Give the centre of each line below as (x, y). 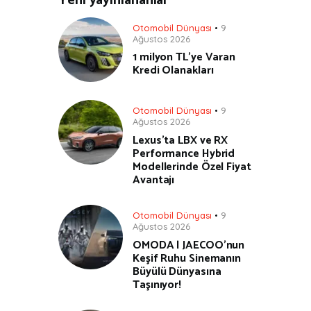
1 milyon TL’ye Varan (184, 58)
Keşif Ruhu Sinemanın (187, 258)
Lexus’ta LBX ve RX (180, 140)
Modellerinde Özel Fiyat (192, 167)
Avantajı (154, 180)
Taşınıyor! (157, 285)
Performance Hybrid (184, 153)
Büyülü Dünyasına (177, 271)
